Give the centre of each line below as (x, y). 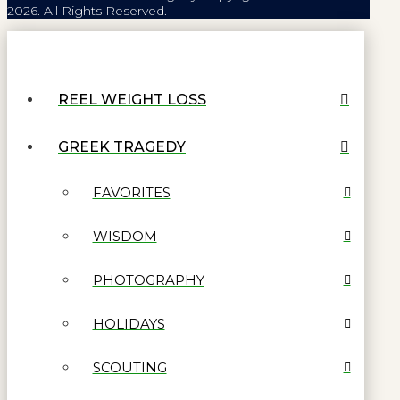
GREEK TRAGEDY (122, 147)
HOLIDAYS (129, 323)
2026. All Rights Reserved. (87, 11)
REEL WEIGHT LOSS (132, 100)
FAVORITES (131, 192)
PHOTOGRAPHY (148, 279)
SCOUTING (129, 367)
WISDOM (125, 236)
